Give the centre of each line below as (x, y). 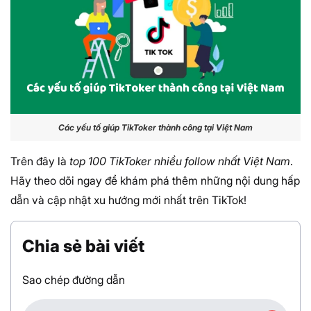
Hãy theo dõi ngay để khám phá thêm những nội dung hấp (155, 180)
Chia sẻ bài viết (83, 246)
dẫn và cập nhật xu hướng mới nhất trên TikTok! (128, 200)
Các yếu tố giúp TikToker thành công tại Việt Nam (155, 127)
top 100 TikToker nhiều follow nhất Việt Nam (180, 161)
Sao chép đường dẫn (74, 279)
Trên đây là (40, 161)
